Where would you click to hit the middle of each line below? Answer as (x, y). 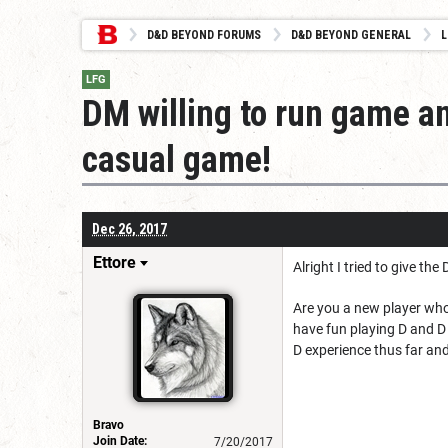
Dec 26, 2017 (129, 228)
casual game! (176, 160)
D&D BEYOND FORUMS (204, 35)
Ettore (114, 262)
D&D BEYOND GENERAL (351, 35)
